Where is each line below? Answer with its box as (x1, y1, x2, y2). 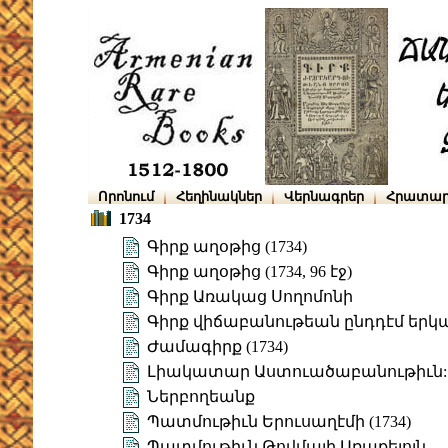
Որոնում (98, 189, 154, 204)
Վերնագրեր (284, 189, 364, 204)
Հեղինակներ (176, 189, 262, 204)
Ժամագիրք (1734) (147, 338, 288, 356)
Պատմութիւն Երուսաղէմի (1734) (147, 413, 411, 431)
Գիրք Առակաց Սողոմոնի (147, 288, 353, 306)
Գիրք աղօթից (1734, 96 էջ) (147, 263, 352, 281)
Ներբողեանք (147, 388, 255, 406)
